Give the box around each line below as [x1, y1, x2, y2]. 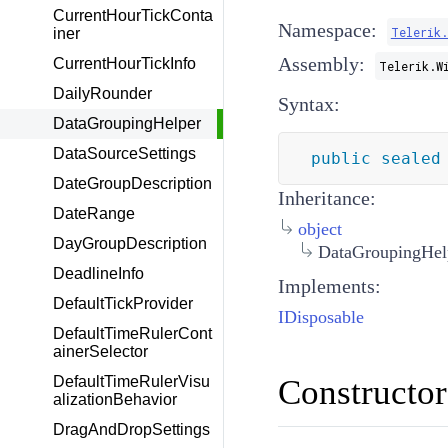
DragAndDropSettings [53, 421, 210, 438]
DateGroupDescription [53, 175, 212, 192]
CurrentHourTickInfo [53, 55, 196, 72]
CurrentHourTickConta [53, 7, 213, 24]
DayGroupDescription [53, 235, 207, 252]
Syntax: [277, 93, 340, 115]
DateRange [53, 205, 135, 222]
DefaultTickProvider [53, 295, 193, 312]
